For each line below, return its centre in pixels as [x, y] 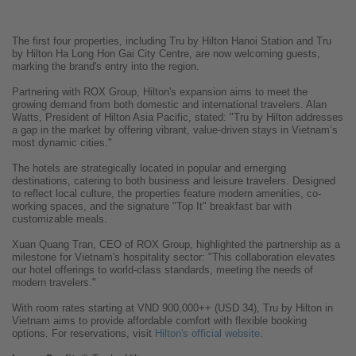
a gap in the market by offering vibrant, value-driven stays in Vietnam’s [175, 130]
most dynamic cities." [62, 143]
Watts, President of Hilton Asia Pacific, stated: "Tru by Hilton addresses [178, 118]
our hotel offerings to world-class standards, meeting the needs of [163, 270]
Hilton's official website [207, 334]
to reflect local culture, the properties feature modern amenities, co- [166, 194]
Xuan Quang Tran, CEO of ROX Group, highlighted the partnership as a [176, 245]
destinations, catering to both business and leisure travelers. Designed [174, 181]
